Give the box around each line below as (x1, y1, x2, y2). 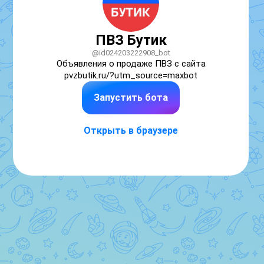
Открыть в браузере (84, 125, 178, 136)
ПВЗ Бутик (95, 32, 167, 48)
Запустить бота (94, 92, 168, 103)
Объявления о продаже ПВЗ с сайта (56, 58, 206, 69)
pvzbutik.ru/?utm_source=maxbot (64, 70, 197, 81)
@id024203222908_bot (91, 48, 170, 57)
